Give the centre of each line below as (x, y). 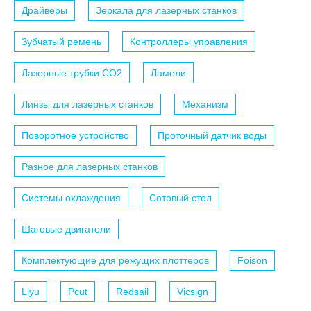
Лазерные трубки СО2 (72, 73)
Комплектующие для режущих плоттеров (115, 260)
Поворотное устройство (75, 135)
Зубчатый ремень (61, 41)
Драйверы (44, 10)
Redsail (132, 291)
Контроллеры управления (189, 41)
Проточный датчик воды (212, 135)
